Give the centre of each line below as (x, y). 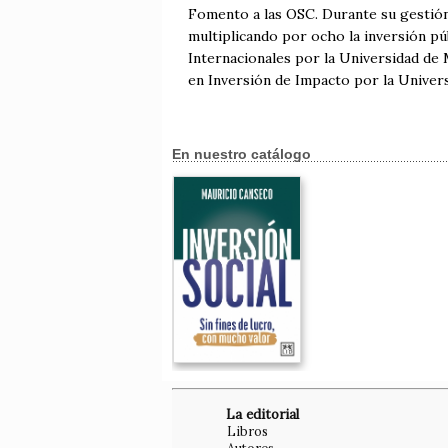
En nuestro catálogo (241, 153)
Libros (247, 431)
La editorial (262, 415)
